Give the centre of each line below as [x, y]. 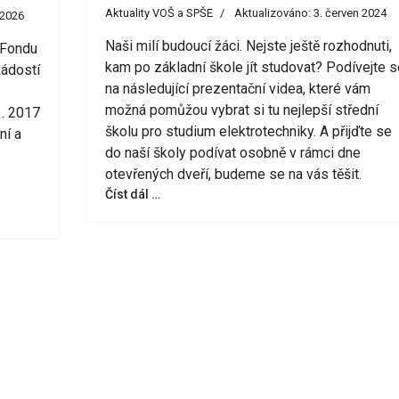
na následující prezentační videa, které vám [237, 89]
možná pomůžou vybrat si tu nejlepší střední [241, 110]
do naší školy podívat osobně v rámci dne [232, 153]
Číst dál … [132, 195]
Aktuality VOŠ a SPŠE [159, 13]
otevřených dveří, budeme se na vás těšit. [233, 175]
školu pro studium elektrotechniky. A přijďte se [248, 132]
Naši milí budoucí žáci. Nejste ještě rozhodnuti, [248, 46]
